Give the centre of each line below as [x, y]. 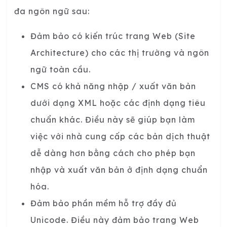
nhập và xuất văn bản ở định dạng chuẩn [119, 169]
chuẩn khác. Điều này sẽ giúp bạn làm [113, 119]
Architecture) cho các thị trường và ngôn [120, 52]
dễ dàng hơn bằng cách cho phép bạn [113, 153]
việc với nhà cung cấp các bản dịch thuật [120, 136]
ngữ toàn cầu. [61, 69]
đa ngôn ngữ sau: [52, 11]
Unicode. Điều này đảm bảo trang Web [115, 220]
